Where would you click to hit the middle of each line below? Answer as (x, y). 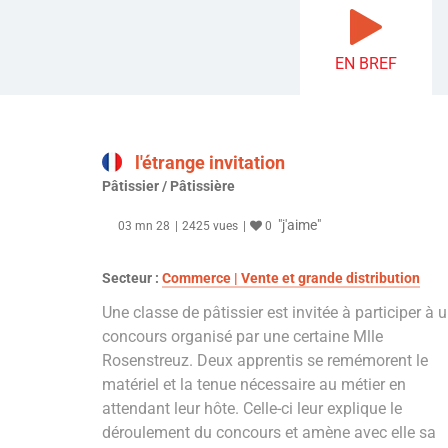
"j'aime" (299, 225)
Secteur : (132, 278)
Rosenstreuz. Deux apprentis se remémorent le (265, 361)
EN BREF (365, 64)
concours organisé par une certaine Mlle (242, 337)
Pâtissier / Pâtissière (168, 186)
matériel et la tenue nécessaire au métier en (254, 385)
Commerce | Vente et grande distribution (291, 278)
